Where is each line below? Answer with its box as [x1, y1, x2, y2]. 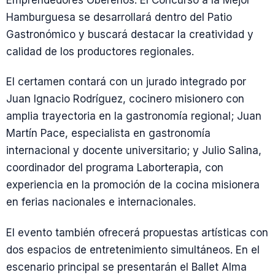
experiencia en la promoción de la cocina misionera [6, 179, 260, 192]
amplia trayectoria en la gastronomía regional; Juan [6, 110, 261, 123]
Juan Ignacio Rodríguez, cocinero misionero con [6, 93, 244, 106]
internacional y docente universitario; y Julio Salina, [6, 144, 261, 157]
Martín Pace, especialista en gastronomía [6, 127, 211, 140]
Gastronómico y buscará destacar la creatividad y [6, 28, 254, 41]
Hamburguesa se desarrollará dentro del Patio [6, 11, 232, 23]
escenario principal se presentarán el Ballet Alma [6, 260, 247, 273]
